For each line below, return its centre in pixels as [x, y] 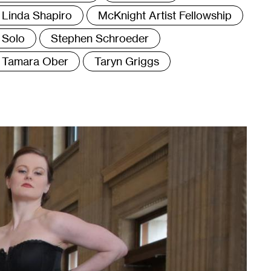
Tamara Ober [35, 61]
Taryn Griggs [127, 61]
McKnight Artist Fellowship [165, 15]
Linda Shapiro [37, 15]
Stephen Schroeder [100, 38]
